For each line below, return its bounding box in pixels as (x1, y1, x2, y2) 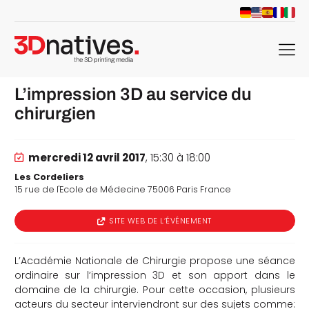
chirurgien (14, 103, 96, 123)
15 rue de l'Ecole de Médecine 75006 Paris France (14, 183, 231, 195)
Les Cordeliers (14, 170, 84, 183)
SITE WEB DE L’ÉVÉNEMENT (109, 215, 212, 226)
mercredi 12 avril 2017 (28, 150, 146, 166)
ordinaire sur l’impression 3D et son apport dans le (14, 268, 295, 282)
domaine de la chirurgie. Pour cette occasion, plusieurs (14, 282, 295, 297)
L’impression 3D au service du (14, 84, 252, 103)
